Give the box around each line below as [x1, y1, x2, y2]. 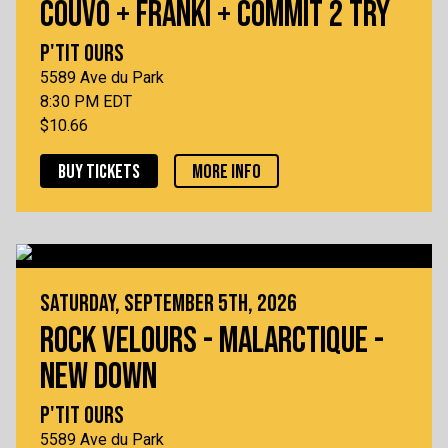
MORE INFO [192, 160, 261, 185]
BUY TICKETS [58, 160, 140, 185]
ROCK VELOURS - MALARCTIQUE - [40, 320, 384, 364]
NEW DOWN [40, 356, 157, 400]
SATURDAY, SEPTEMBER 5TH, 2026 [40, 289, 297, 319]
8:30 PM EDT [40, 92, 132, 112]
